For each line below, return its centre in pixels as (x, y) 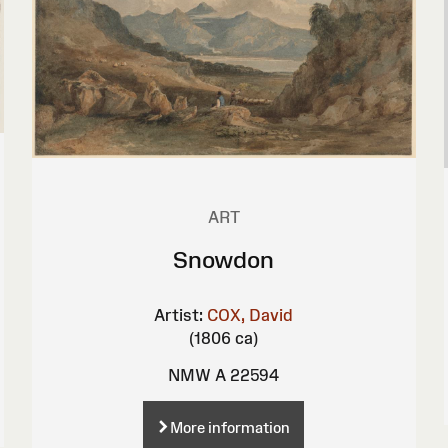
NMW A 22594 (224, 375)
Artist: (179, 315)
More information (230, 428)
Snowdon (224, 260)
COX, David (250, 315)
